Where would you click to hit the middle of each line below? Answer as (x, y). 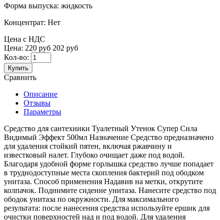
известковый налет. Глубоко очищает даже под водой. (94, 155)
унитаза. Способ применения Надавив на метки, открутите (103, 182)
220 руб (38, 48)
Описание (41, 94)
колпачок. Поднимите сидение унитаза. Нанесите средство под (110, 191)
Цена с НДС (25, 39)
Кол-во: (16, 57)
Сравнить (20, 78)
